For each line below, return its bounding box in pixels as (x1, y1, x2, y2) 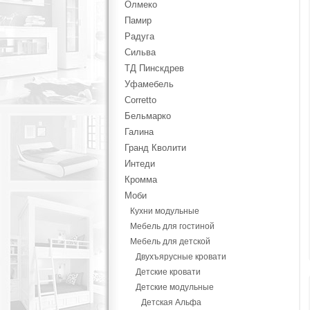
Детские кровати (135, 267, 201, 277)
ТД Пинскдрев (124, 63, 184, 73)
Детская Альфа (140, 298, 201, 307)
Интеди (124, 158, 155, 169)
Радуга (124, 31, 154, 42)
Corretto (124, 95, 156, 105)
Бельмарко (124, 111, 171, 121)
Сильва (124, 47, 156, 57)
